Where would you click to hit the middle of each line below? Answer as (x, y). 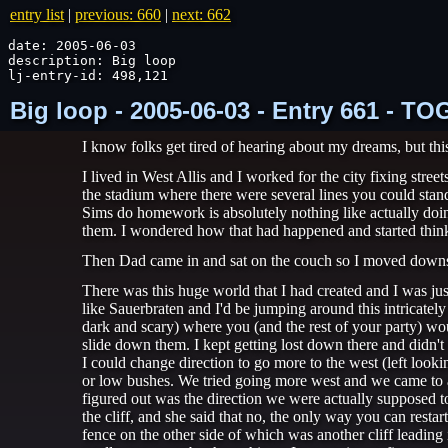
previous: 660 (118, 14)
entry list (37, 14)
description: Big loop (92, 60)
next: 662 (201, 14)
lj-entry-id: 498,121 (88, 75)
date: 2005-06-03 (72, 45)
